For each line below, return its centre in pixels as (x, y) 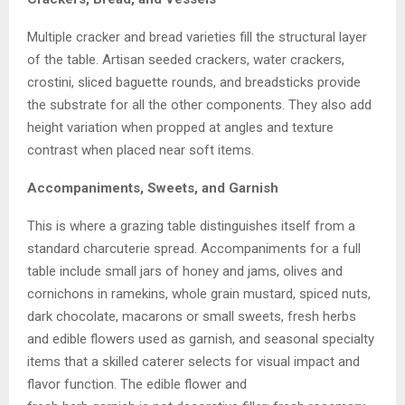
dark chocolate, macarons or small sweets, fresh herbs (192, 316)
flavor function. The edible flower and (137, 384)
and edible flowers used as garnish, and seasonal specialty (201, 339)
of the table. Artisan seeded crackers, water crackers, (186, 59)
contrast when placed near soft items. (141, 150)
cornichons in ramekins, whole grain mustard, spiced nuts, (199, 293)
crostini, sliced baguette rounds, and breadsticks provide (194, 82)
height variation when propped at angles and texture (180, 127)
